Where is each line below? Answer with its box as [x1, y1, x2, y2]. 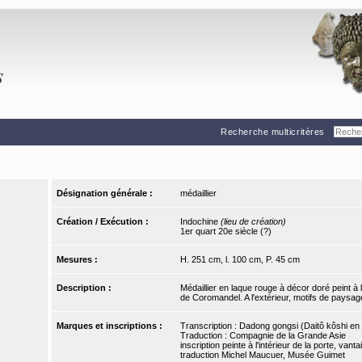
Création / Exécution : [57, 217, 152, 227]
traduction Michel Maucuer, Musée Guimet [179, 350, 345, 360]
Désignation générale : [57, 188, 156, 199]
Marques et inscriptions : [57, 321, 166, 331]
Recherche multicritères [221, 126, 325, 137]
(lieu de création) [220, 217, 286, 227]
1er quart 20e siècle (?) [179, 226, 271, 237]
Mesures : [57, 255, 101, 265]
